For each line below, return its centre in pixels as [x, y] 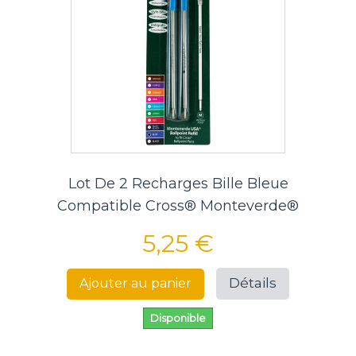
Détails [253, 283]
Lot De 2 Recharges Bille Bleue [178, 184]
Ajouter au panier [135, 283]
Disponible [178, 318]
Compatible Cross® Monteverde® [178, 206]
